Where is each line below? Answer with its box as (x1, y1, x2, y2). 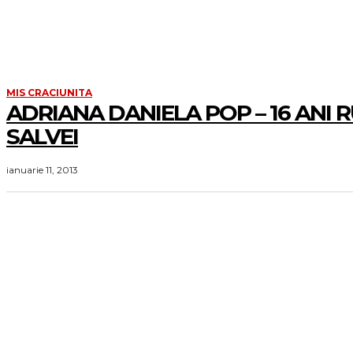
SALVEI (6, 123, 78, 150)
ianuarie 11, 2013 (6, 164, 78, 176)
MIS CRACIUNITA (6, 87, 92, 99)
